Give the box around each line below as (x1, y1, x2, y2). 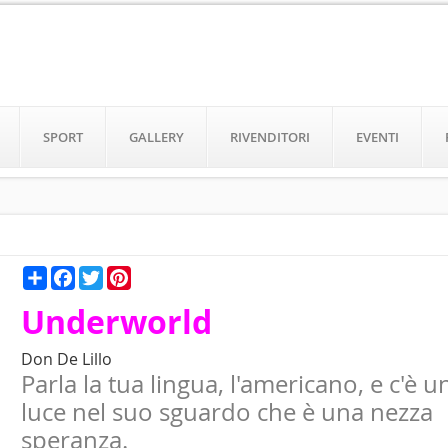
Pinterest (131, 266, 182, 282)
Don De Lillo (21, 348, 113, 370)
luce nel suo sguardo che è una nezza (21, 396, 434, 428)
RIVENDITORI (229, 128, 310, 146)
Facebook (75, 266, 129, 282)
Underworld (21, 300, 213, 344)
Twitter (103, 266, 143, 282)
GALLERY (128, 128, 184, 146)
